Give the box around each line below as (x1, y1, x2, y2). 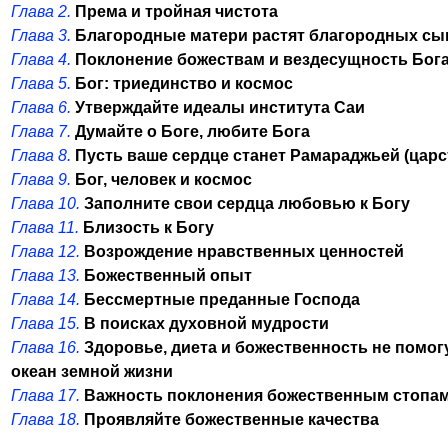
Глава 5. (11, 75, 71, 92)
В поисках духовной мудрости (84, 315, 329, 332)
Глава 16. (11, 339, 80, 356)
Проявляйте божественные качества (84, 411, 379, 428)
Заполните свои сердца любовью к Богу (84, 195, 410, 212)
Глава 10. (11, 195, 80, 212)
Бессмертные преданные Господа (84, 291, 360, 308)
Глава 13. (11, 267, 80, 284)
